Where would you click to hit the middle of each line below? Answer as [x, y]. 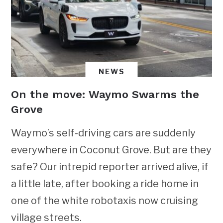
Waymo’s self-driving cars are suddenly [104, 133]
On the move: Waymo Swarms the [105, 94]
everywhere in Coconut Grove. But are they [111, 150]
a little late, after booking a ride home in [105, 183]
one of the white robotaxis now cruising [105, 200]
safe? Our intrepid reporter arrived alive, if [110, 167]
